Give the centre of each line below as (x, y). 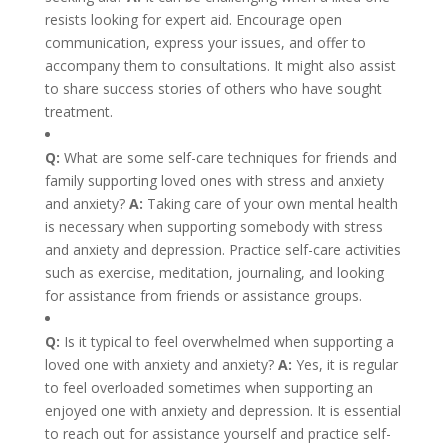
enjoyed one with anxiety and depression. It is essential (222, 410)
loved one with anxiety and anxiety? (161, 364)
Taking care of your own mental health (272, 203)
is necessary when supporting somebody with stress (213, 226)
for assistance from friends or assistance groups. (203, 295)
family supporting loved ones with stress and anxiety (214, 180)
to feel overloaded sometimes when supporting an (208, 387)
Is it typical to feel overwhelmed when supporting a (228, 341)
